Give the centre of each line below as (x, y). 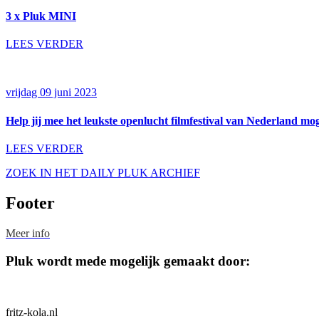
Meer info (28, 233)
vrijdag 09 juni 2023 (51, 93)
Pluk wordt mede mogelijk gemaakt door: (128, 261)
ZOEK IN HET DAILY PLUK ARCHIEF (103, 173)
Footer (30, 203)
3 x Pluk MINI (41, 16)
